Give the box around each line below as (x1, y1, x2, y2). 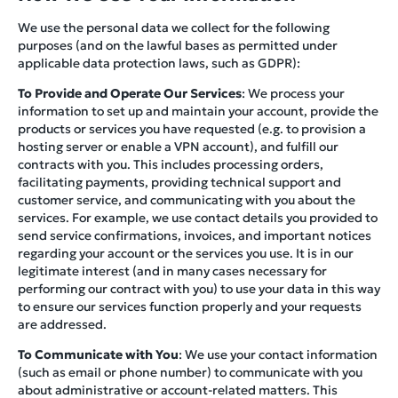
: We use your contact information (179, 346, 378, 363)
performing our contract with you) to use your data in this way (18, 281, 380, 298)
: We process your (242, 85, 345, 102)
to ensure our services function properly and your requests (18, 298, 362, 315)
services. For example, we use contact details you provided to (18, 210, 378, 227)
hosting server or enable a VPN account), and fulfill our (18, 139, 338, 155)
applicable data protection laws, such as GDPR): (18, 55, 300, 72)
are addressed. (18, 316, 107, 333)
